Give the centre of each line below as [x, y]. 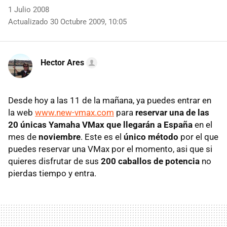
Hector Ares [62, 63]
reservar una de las [172, 112]
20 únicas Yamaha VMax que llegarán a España [100, 125]
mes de [23, 137]
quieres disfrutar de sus [54, 161]
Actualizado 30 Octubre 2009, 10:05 [67, 22]
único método [151, 137]
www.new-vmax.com [74, 112]
